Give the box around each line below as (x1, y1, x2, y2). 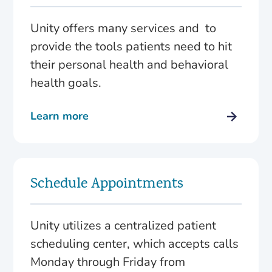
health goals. (30, 74, 102, 91)
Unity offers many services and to (30, 19, 217, 36)
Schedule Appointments (30, 173, 184, 195)
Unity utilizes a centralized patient (30, 217, 217, 234)
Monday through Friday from (30, 253, 186, 270)
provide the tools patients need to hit (30, 38, 233, 55)
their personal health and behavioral (30, 56, 229, 73)
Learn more (30, 108, 89, 123)
